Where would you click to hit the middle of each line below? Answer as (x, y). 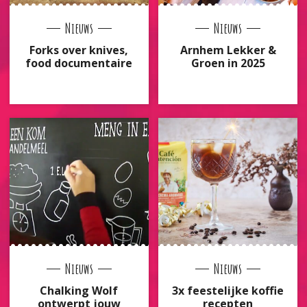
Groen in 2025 (228, 63)
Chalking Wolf (79, 290)
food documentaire (79, 63)
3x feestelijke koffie (228, 290)
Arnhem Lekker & (228, 50)
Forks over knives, (79, 50)
